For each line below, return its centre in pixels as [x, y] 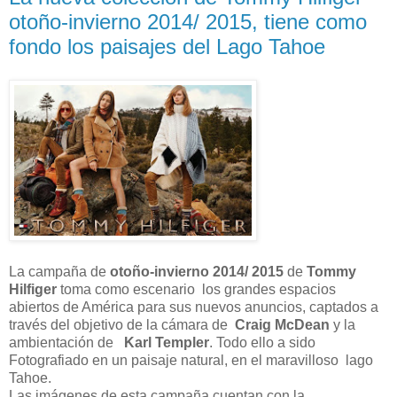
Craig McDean [282, 325]
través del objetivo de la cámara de [122, 325]
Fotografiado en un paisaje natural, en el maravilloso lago [191, 361]
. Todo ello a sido [262, 343]
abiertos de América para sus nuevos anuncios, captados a [194, 307]
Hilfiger [33, 290]
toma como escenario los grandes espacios [196, 290]
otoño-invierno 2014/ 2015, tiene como [188, 21]
